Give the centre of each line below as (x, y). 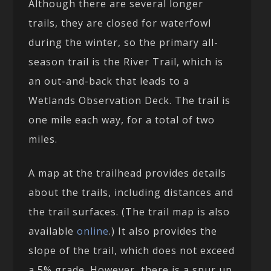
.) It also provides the (163, 231)
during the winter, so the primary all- (124, 42)
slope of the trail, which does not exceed (132, 250)
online (93, 231)
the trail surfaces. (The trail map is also (129, 211)
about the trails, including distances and (131, 192)
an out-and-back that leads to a (109, 81)
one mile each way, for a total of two (122, 119)
